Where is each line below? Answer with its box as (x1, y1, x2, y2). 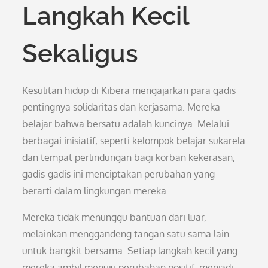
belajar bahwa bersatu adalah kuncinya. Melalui (22, 118, 230, 130)
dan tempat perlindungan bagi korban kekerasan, (22, 151, 236, 163)
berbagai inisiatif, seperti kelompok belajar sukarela (22, 135, 246, 147)
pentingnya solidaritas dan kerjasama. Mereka (22, 101, 221, 113)
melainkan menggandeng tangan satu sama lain (22, 228, 230, 240)
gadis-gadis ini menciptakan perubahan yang (22, 168, 215, 180)
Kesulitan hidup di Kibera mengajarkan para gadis (22, 84, 236, 96)
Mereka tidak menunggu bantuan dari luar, (22, 211, 207, 223)
